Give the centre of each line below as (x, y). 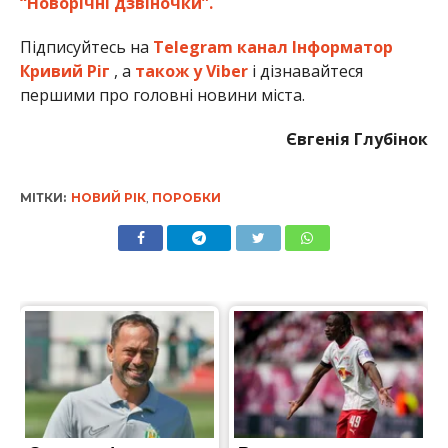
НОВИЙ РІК (108, 198)
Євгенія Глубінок (357, 139)
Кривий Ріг (64, 71)
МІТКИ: (42, 198)
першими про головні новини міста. (162, 95)
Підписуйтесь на (86, 47)
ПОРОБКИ (186, 198)
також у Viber (191, 71)
